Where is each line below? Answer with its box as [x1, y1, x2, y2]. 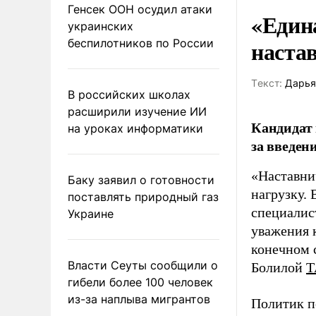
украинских [68, 18, 133, 33]
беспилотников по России [68, 35, 214, 50]
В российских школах [68, 87, 190, 102]
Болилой [251, 260, 306, 275]
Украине [68, 206, 114, 221]
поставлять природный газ [68, 189, 219, 204]
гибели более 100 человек [68, 274, 213, 289]
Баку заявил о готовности [68, 172, 214, 187]
